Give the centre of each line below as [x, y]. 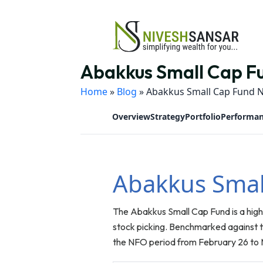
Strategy [167, 117]
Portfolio [203, 117]
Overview [131, 117]
